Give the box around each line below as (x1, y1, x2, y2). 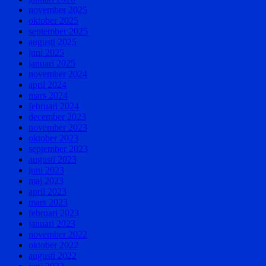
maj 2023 (28, 175, 64, 186)
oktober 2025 (28, 15, 78, 26)
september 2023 (28, 143, 88, 154)
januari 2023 (28, 218, 75, 229)
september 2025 (28, 26, 88, 36)
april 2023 (28, 186, 66, 197)
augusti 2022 (28, 250, 77, 261)
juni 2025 (28, 47, 64, 58)
